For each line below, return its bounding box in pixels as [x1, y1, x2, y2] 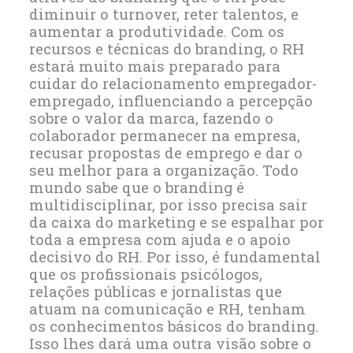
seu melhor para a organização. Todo [28, 160, 299, 180]
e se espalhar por [195, 212, 324, 232]
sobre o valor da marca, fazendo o [28, 108, 273, 128]
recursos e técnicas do [28, 39, 195, 59]
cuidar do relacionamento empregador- [28, 73, 317, 94]
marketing [117, 212, 195, 232]
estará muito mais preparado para [28, 56, 281, 76]
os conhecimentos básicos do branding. [28, 316, 318, 336]
